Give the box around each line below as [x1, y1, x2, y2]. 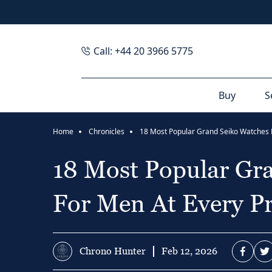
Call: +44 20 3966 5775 [93, 44, 193, 58]
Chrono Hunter [80, 245, 146, 257]
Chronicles [89, 126, 124, 137]
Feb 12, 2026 [161, 245, 217, 257]
